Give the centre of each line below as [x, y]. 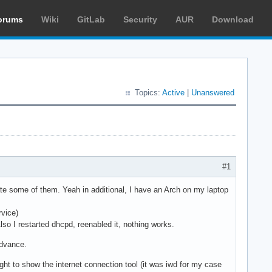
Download [233, 19]
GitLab [91, 19]
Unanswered [213, 93]
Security [140, 19]
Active [173, 93]
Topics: [148, 93]
